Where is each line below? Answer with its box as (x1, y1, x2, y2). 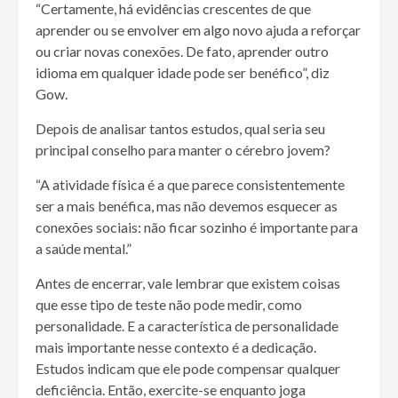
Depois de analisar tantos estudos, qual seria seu (36, 119, 325, 137)
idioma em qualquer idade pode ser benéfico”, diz (36, 63, 330, 81)
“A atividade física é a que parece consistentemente (36, 175, 345, 193)
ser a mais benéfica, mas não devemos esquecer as (36, 196, 338, 214)
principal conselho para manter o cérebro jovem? (36, 140, 330, 158)
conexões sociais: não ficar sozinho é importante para (36, 218, 358, 235)
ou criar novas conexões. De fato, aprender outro (36, 42, 329, 60)
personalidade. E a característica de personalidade (36, 316, 338, 334)
